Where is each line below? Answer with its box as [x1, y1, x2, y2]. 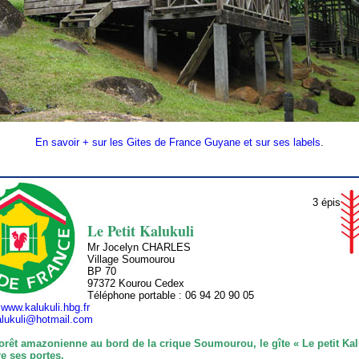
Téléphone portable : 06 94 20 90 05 [87, 289, 254, 302]
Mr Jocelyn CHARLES [87, 241, 191, 254]
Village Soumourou [87, 253, 175, 266]
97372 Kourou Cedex [87, 277, 184, 290]
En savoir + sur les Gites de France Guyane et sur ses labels [35, 135, 321, 148]
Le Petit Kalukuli [87, 220, 194, 242]
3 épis [313, 196, 341, 208]
